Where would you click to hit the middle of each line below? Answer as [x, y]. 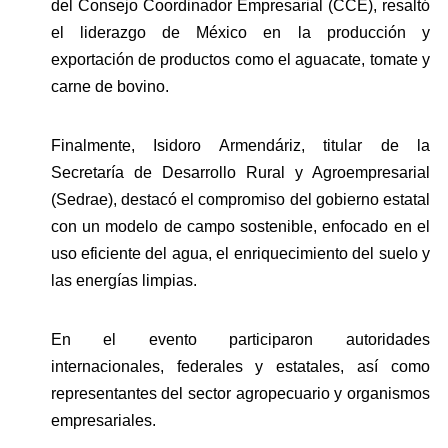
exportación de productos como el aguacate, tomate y [240, 59]
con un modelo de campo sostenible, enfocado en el [240, 226]
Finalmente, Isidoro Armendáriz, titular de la [240, 145]
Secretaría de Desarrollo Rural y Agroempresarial [240, 172]
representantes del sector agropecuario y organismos [240, 393]
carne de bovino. [111, 86]
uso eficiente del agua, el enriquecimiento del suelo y [240, 253]
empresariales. [103, 420]
